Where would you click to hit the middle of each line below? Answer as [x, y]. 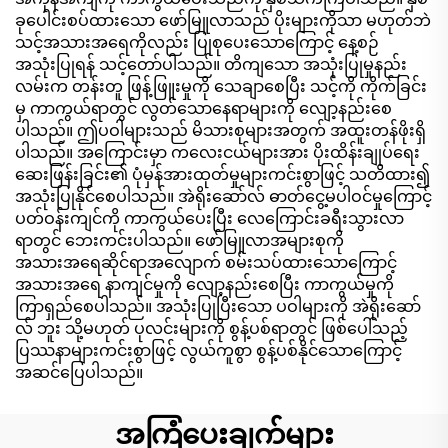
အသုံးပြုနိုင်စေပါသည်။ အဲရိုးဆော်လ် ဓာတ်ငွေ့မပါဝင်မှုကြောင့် [223, 196]
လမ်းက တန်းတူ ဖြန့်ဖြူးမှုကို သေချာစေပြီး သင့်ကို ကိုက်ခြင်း [221, 86]
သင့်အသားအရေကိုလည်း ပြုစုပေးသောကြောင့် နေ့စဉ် [197, 42]
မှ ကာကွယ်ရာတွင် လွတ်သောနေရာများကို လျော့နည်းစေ [203, 108]
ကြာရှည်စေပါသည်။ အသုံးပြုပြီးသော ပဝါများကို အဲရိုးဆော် [218, 306]
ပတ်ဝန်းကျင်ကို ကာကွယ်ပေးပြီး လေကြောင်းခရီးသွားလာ [209, 218]
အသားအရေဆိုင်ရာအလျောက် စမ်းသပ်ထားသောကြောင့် [206, 262]
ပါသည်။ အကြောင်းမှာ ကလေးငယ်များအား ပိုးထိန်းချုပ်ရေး [217, 152]
